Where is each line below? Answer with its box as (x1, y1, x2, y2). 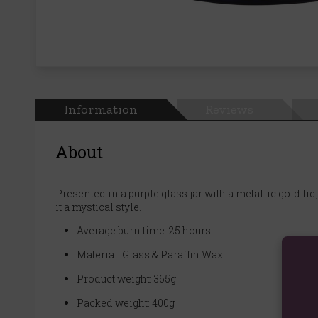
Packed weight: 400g (77, 295, 175, 309)
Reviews (205, 101, 253, 117)
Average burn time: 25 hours (77, 223, 211, 237)
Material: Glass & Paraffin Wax (77, 247, 223, 261)
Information (64, 101, 138, 117)
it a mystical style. (55, 199, 141, 214)
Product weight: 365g (77, 271, 176, 285)
